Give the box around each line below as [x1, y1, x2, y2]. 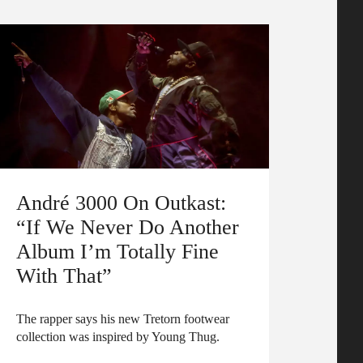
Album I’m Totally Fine [16, 238, 219, 263]
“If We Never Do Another [16, 214, 239, 239]
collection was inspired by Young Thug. [16, 329, 220, 344]
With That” [16, 263, 112, 288]
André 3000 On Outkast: [16, 190, 226, 215]
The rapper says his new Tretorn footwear [16, 311, 229, 326]
